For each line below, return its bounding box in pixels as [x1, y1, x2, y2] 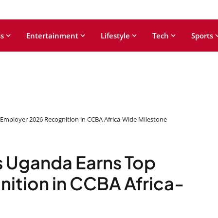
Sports [191, 31, 213, 40]
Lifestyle [101, 31, 130, 40]
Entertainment [26, 31, 78, 40]
